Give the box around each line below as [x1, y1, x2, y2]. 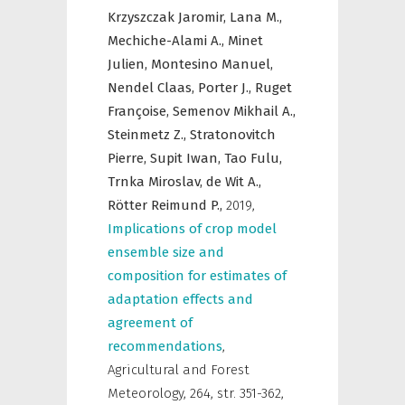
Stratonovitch [190, 127, 276, 143]
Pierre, [108, 150, 150, 166]
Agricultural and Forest [108, 362, 250, 378]
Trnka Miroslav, [108, 174, 206, 190]
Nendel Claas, [108, 80, 198, 96]
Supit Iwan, [150, 150, 224, 166]
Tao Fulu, [224, 150, 282, 166]
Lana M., [230, 9, 282, 25]
